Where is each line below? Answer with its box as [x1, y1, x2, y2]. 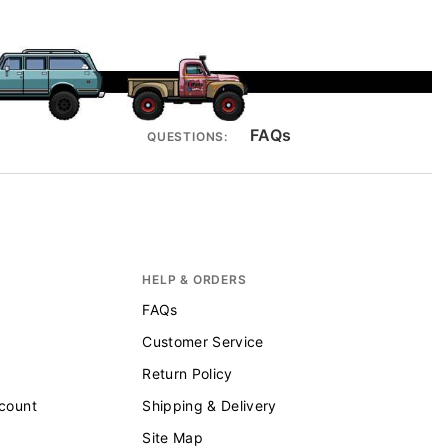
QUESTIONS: [146, 129, 228, 145]
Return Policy [142, 365, 233, 383]
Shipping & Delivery [142, 397, 277, 415]
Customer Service [142, 333, 264, 351]
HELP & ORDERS [142, 272, 247, 288]
